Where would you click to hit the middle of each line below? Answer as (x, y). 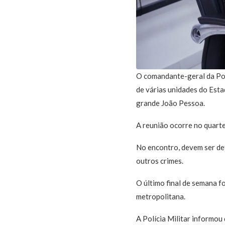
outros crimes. (159, 161)
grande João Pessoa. (170, 103)
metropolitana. (160, 197)
